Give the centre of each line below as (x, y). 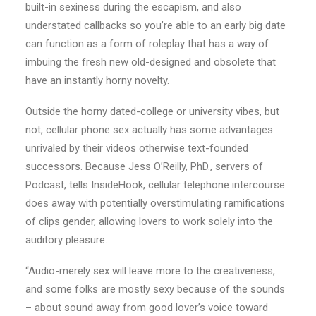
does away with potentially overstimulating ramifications (155, 203)
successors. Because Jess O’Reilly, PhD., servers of (144, 166)
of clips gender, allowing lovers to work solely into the (149, 221)
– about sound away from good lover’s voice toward (147, 308)
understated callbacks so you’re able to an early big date (156, 25)
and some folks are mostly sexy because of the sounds (155, 289)
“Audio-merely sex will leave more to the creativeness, (150, 271)
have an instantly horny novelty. (97, 80)
